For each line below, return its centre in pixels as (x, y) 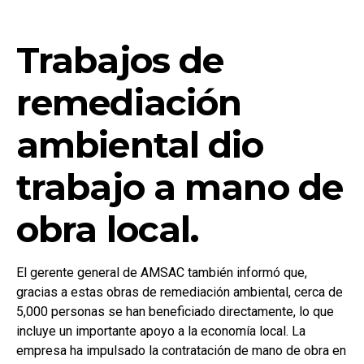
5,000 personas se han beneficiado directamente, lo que (175, 311)
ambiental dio (140, 144)
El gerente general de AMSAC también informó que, (162, 272)
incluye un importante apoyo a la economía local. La (161, 331)
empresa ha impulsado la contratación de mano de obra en (181, 350)
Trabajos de (120, 60)
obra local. (108, 229)
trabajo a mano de (180, 186)
